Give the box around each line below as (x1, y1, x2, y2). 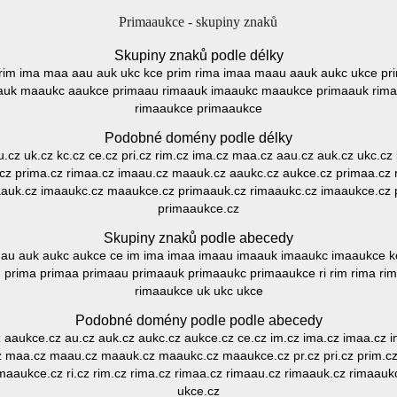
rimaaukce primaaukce (135, 101, 262, 115)
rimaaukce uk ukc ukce (134, 284, 263, 298)
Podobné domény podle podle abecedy (74, 313, 323, 328)
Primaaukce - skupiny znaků (118, 14, 277, 29)
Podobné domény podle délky (105, 130, 292, 145)
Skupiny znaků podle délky (113, 48, 284, 63)
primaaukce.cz (158, 201, 239, 215)
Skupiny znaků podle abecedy (104, 230, 293, 245)
